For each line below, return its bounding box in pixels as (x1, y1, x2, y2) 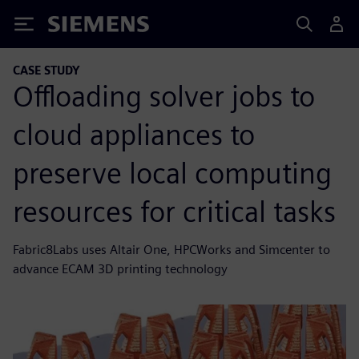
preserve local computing (13, 155, 332, 191)
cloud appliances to (13, 116, 255, 152)
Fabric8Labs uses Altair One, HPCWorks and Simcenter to (13, 241, 330, 257)
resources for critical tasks (13, 193, 336, 229)
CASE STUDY (13, 63, 80, 77)
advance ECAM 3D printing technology (13, 260, 228, 276)
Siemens (48, 18, 101, 35)
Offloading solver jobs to (13, 78, 315, 114)
